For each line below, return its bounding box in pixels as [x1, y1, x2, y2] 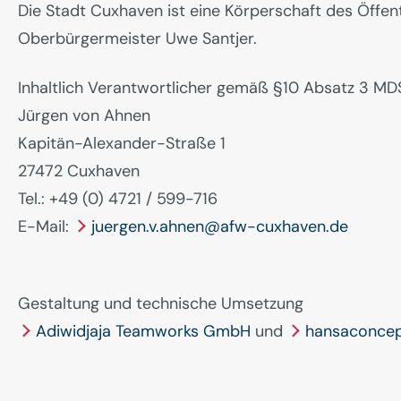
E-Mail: [18, 215, 73, 237]
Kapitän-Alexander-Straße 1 [18, 132, 226, 154]
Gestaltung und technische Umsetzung [18, 292, 303, 314]
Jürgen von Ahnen [18, 104, 150, 126]
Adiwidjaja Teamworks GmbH [36, 320, 251, 342]
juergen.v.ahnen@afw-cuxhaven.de [91, 215, 348, 237]
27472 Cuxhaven [18, 159, 140, 182]
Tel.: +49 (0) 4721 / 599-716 [18, 187, 218, 209]
